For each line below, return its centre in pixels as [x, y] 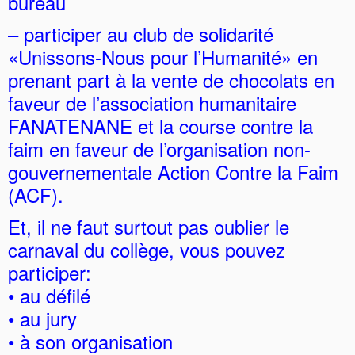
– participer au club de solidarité [141, 34]
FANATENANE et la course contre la [160, 126]
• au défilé [49, 296]
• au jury [42, 319]
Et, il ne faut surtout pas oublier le [149, 227]
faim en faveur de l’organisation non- [159, 149]
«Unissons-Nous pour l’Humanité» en [163, 57]
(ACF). [36, 195]
